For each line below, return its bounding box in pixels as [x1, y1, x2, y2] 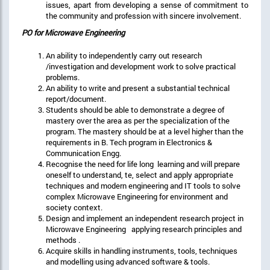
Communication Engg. [46, 147, 121, 159]
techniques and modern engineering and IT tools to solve [46, 180, 240, 191]
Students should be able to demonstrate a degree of [46, 104, 224, 115]
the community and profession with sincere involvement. [46, 10, 243, 21]
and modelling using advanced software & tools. [46, 256, 210, 267]
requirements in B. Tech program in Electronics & [46, 136, 212, 148]
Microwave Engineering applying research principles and [46, 223, 242, 234]
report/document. [46, 93, 106, 104]
